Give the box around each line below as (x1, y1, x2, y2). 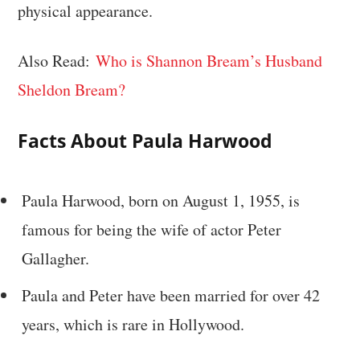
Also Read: (18, 50, 96, 72)
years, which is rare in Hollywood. (22, 313, 245, 335)
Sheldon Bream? (18, 79, 126, 101)
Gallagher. (22, 247, 90, 269)
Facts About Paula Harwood (18, 127, 273, 153)
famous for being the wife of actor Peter (22, 218, 282, 240)
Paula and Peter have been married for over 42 (22, 284, 321, 306)
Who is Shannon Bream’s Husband (96, 50, 323, 72)
